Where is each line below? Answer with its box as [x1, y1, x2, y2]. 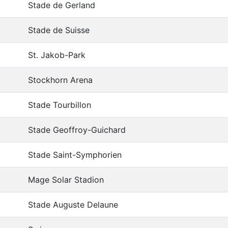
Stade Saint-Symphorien [28, 150, 122, 160]
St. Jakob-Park [28, 50, 85, 61]
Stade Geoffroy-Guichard [28, 125, 126, 135]
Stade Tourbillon [28, 100, 91, 110]
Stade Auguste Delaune [28, 199, 118, 210]
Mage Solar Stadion [28, 175, 104, 185]
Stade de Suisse [28, 25, 90, 36]
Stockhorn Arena [28, 75, 93, 85]
